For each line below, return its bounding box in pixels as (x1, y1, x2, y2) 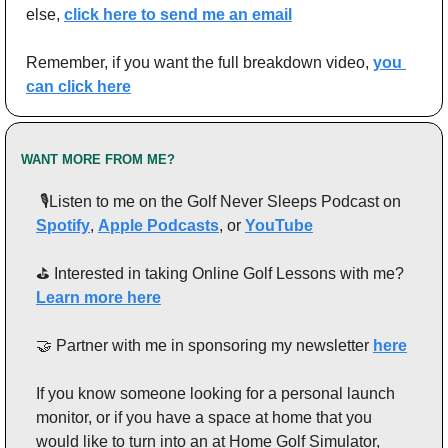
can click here (26, 77, 131, 95)
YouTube (245, 216, 313, 234)
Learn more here (36, 288, 161, 306)
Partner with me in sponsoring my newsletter (52, 336, 373, 354)
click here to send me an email (64, 5, 292, 23)
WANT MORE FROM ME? (21, 151, 175, 167)
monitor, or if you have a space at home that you (36, 408, 372, 426)
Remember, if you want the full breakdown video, (26, 53, 373, 71)
